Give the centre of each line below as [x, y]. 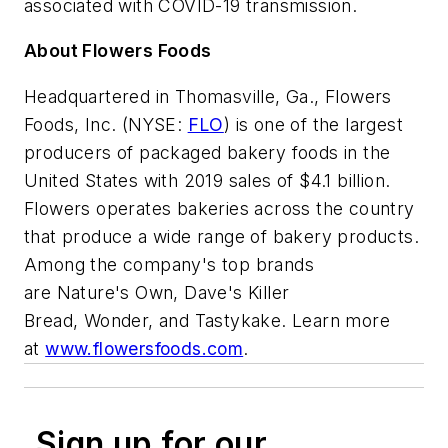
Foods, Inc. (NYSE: [106, 124]
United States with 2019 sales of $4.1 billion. [207, 180]
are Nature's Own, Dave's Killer [157, 292]
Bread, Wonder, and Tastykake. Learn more [207, 320]
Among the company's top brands [169, 264]
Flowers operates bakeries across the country [219, 208]
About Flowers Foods [118, 51]
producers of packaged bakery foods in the [207, 152]
